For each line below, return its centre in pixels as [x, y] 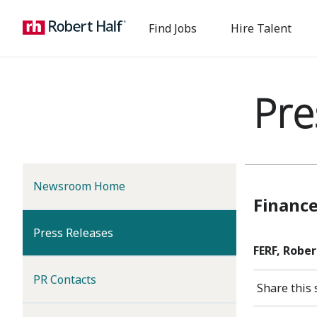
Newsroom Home [79, 186]
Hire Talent [261, 28]
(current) [136, 232]
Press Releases [73, 233]
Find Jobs [173, 28]
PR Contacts [65, 279]
